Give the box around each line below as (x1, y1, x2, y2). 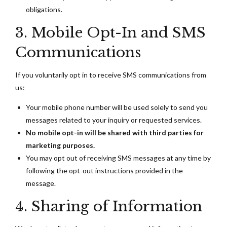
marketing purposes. (26, 140, 95, 149)
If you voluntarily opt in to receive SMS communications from (15, 70, 206, 79)
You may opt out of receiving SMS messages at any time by (26, 153, 211, 162)
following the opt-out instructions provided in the (26, 166, 183, 175)
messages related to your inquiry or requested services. (26, 115, 202, 124)
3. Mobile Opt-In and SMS (15, 24, 206, 42)
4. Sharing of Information (15, 197, 202, 215)
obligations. (26, 5, 62, 14)
